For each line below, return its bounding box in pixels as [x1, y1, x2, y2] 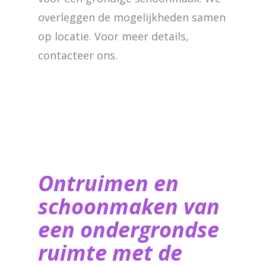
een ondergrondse [38, 215, 219, 244]
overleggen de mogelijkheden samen [38, 10, 226, 24]
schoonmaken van [38, 192, 220, 221]
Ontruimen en [38, 169, 179, 198]
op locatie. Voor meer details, [38, 29, 189, 43]
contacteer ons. [38, 48, 118, 62]
